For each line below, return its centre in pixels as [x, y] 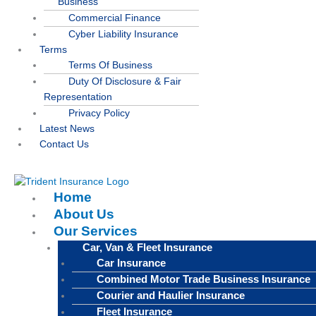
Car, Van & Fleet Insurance [147, 247]
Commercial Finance [114, 18]
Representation [78, 97]
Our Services [96, 231]
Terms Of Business [110, 65]
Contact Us [65, 144]
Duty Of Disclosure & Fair [124, 81]
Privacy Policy [99, 113]
